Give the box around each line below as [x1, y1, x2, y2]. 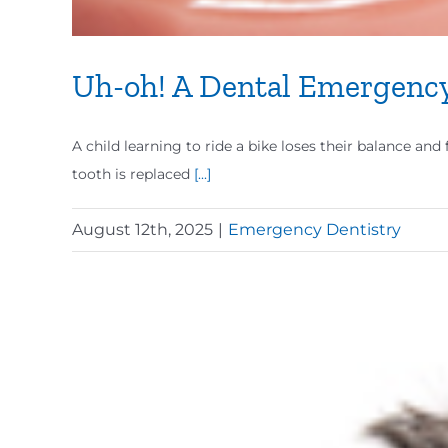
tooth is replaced [72, 165, 194, 183]
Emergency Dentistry [228, 220, 401, 239]
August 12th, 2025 [72, 220, 213, 239]
